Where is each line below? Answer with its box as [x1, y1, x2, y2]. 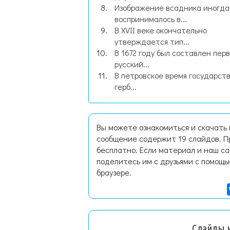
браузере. [97, 167, 131, 178]
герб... [114, 81, 137, 92]
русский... [114, 59, 149, 69]
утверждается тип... [114, 36, 189, 47]
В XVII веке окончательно [114, 25, 207, 35]
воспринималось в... [114, 13, 187, 24]
